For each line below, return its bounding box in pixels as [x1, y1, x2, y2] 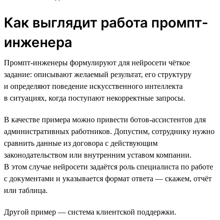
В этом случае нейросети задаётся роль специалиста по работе [4, 162, 213, 171]
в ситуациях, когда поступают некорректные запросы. [4, 93, 185, 102]
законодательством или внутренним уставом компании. [4, 150, 192, 159]
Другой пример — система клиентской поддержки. [4, 207, 176, 216]
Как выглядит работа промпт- [4, 14, 208, 31]
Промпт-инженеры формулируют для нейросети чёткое [4, 58, 190, 67]
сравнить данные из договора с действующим [4, 138, 158, 147]
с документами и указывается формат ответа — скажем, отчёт [4, 174, 212, 183]
